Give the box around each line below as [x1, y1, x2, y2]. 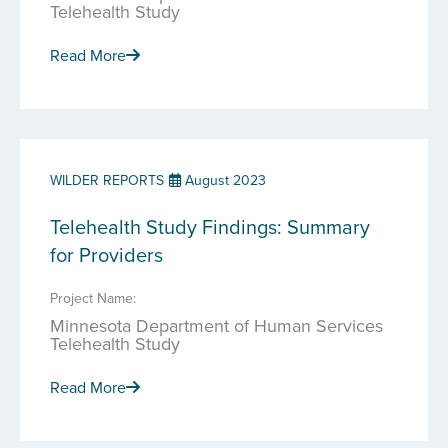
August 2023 [181, 170, 266, 190]
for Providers [50, 240, 163, 269]
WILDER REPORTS [50, 170, 164, 190]
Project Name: [50, 288, 136, 308]
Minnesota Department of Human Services [50, 313, 383, 338]
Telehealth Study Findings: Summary [50, 212, 370, 241]
